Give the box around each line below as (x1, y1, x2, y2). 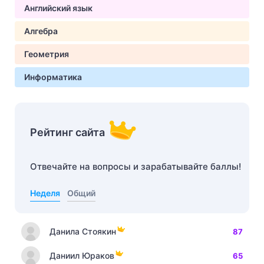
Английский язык (24, 3, 93, 13)
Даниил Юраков (49, 250, 114, 260)
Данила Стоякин (49, 226, 116, 236)
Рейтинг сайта (30, 126, 105, 138)
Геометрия (24, 49, 69, 59)
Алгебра (24, 26, 58, 36)
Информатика (24, 72, 82, 82)
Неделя (30, 188, 60, 198)
